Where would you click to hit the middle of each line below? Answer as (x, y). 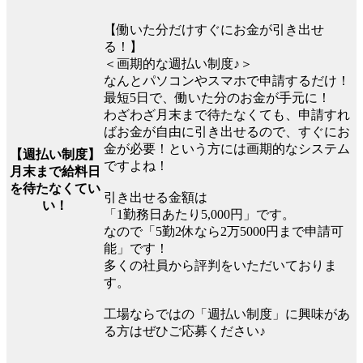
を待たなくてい (55, 189)
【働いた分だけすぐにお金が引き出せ (214, 30)
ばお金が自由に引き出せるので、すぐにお (227, 132)
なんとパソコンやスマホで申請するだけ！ (227, 81)
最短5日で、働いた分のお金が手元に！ (217, 98)
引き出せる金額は (156, 198)
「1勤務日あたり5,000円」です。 (199, 215)
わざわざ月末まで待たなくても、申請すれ (227, 115)
